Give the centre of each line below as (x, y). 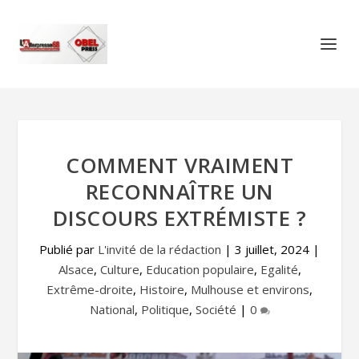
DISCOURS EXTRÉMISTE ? (179, 218)
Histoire (162, 289)
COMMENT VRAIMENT (179, 165)
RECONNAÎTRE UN (179, 192)
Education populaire (200, 269)
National (112, 309)
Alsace (76, 269)
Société (216, 309)
